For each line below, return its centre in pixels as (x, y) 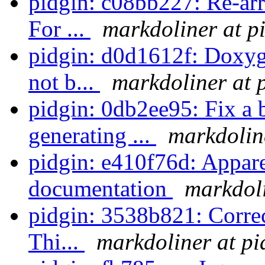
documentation (101, 189)
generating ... (92, 135)
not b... (64, 82)
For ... (59, 29)
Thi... (56, 242)
